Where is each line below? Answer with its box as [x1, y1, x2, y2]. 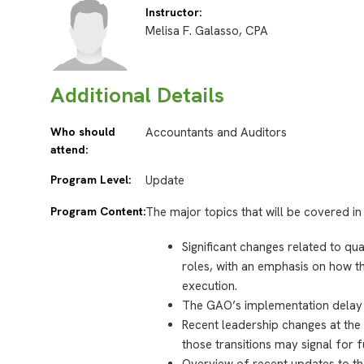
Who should [50, 123, 115, 139]
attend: [50, 141, 88, 157]
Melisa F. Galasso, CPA [145, 23, 269, 40]
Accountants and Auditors [145, 123, 288, 141]
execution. [182, 277, 238, 294]
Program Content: [50, 203, 145, 219]
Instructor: [145, 5, 202, 20]
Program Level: [50, 171, 131, 187]
